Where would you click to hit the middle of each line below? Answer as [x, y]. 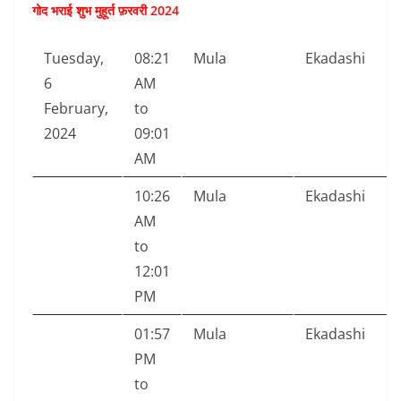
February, [76, 109]
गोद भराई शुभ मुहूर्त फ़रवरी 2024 [106, 11]
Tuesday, [74, 59]
